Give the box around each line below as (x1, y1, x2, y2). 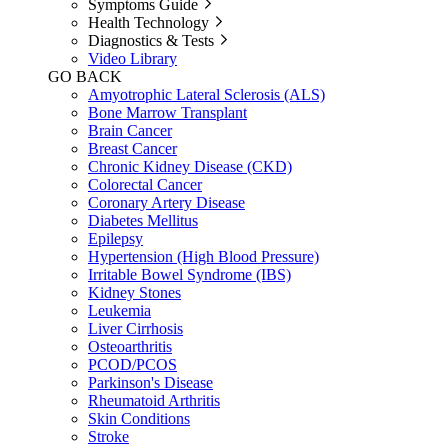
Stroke (88, 427, 129, 445)
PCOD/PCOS (88, 355, 177, 373)
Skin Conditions (88, 409, 190, 427)
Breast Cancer (88, 139, 177, 157)
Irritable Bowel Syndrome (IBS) (88, 265, 291, 283)
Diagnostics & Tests (88, 31, 218, 49)
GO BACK (48, 67, 122, 85)
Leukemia (88, 301, 151, 319)
